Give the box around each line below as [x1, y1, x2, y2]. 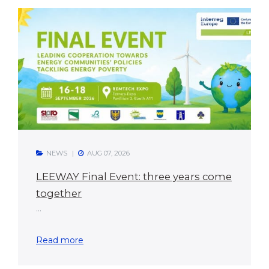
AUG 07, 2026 [87, 148, 130, 157]
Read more [36, 234, 83, 246]
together [36, 187, 82, 199]
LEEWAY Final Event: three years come [36, 170, 232, 183]
